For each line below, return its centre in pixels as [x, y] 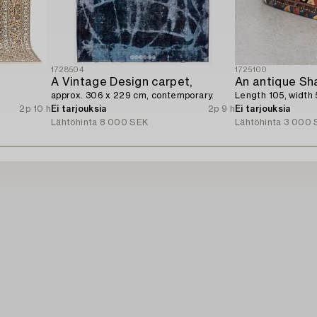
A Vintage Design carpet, [122, 82]
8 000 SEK [124, 123]
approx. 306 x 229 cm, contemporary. [133, 96]
